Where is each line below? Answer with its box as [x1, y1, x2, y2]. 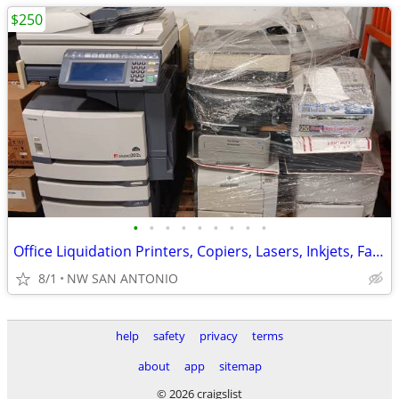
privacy [199, 328, 238, 344]
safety [153, 328, 185, 344]
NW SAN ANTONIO [67, 270, 178, 287]
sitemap [218, 358, 262, 374]
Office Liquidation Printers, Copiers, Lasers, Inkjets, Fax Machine [372, 241, 384, 261]
